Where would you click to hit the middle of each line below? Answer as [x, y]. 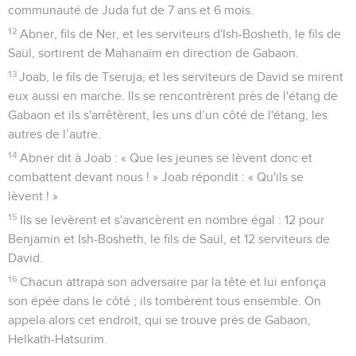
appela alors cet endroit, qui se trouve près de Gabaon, [159, 321]
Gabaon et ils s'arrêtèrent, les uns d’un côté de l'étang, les [168, 116]
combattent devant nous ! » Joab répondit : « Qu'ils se [156, 178]
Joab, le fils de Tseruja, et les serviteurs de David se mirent [182, 77]
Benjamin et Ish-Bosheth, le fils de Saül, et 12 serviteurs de [169, 240]
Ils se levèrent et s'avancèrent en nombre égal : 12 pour [172, 221]
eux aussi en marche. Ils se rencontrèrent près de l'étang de [173, 97]
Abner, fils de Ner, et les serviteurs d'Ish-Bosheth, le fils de [181, 35]
